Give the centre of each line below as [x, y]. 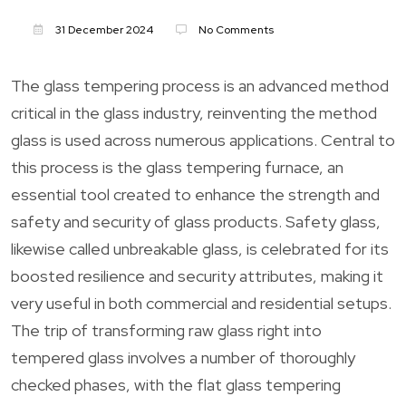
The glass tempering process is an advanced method [200, 85]
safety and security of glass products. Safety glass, [196, 221]
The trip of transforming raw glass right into [166, 330]
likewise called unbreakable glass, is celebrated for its [200, 248]
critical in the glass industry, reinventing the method [194, 112]
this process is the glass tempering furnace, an [177, 167]
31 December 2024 [103, 29]
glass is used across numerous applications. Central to [203, 140]
